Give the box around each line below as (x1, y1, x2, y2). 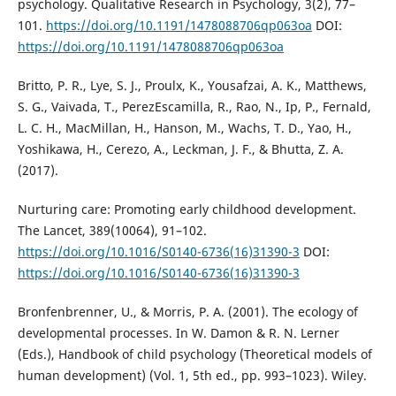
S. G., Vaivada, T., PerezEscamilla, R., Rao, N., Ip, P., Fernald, (17, 98, 371, 116)
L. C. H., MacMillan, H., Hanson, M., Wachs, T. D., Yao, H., (17, 119, 352, 137)
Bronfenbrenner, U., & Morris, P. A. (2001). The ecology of (17, 303, 358, 321)
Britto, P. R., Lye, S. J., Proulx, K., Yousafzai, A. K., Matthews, (17, 77, 367, 95)
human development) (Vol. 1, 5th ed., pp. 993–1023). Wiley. (17, 367, 367, 385)
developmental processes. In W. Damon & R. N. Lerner (17, 324, 339, 342)
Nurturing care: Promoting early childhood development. (17, 201, 356, 218)
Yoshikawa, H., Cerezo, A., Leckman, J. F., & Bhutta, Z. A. (17, 141, 344, 158)
